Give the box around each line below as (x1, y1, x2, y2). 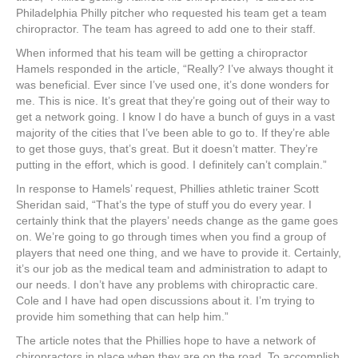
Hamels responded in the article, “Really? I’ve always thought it (16, 62, 333, 76)
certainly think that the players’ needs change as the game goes (16, 214, 338, 228)
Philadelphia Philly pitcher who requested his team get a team (16, 6, 327, 20)
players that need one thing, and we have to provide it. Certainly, (16, 246, 341, 260)
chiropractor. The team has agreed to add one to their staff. (16, 22, 316, 36)
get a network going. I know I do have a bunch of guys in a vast (16, 110, 335, 124)
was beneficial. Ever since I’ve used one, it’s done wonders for (16, 78, 329, 92)
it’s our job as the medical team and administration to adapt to (16, 262, 328, 276)
